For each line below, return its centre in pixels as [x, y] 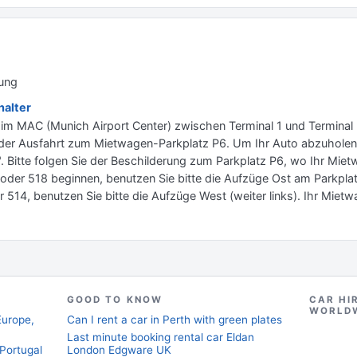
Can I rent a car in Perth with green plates [175, 320]
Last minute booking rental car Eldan [161, 337]
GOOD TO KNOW [115, 300]
